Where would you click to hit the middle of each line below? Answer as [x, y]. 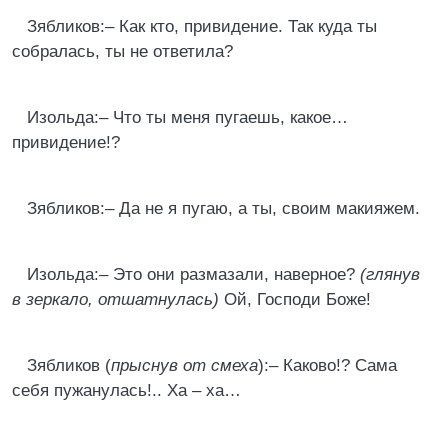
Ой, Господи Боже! [295, 299]
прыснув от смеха [184, 365]
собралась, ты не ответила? [122, 51]
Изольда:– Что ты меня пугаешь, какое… [187, 117]
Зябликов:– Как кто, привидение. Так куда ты [202, 26]
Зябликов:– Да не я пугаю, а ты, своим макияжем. [223, 208]
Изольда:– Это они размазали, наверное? [193, 274]
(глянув [390, 274]
